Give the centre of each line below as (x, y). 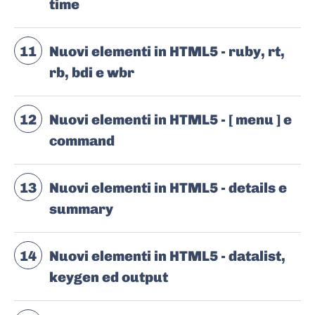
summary (81, 209)
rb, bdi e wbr (92, 73)
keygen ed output (109, 277)
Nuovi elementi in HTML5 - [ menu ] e (171, 120)
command (82, 141)
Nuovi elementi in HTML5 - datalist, (167, 256)
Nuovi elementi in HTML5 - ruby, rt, (167, 52)
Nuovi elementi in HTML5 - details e (168, 188)
